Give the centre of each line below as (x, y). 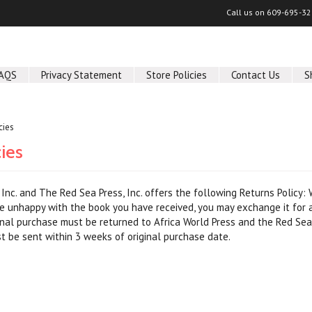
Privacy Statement (82, 75)
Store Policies (177, 75)
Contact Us (256, 75)
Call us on (246, 12)
